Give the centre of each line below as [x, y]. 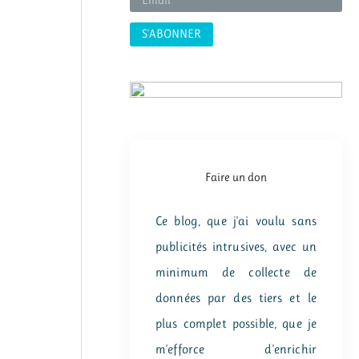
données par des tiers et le [236, 298]
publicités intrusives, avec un [236, 246]
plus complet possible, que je [236, 323]
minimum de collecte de [236, 272]
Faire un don [236, 177]
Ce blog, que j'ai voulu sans [236, 221]
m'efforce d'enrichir [236, 349]
